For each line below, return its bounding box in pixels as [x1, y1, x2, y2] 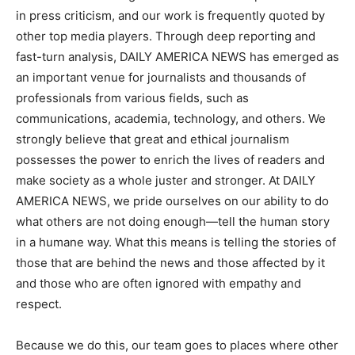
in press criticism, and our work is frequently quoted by [16, 8, 325, 23]
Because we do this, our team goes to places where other [16, 338, 338, 353]
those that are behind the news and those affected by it [16, 255, 325, 270]
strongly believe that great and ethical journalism [16, 132, 289, 147]
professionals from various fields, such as [16, 90, 249, 105]
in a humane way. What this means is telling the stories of [16, 235, 336, 250]
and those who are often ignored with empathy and [16, 276, 301, 291]
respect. [16, 296, 62, 311]
